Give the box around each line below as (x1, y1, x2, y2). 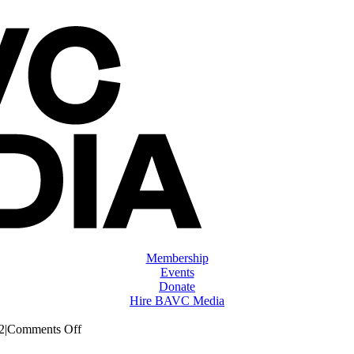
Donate (159, 280, 195, 293)
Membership (145, 251, 209, 265)
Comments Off (7, 322, 81, 336)
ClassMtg (81, 336, 128, 349)
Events (160, 265, 194, 279)
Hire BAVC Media (130, 294, 224, 307)
